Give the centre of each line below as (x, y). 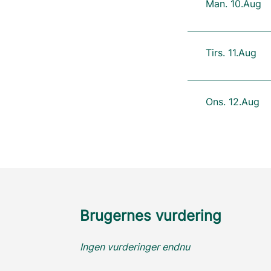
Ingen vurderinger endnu (135, 247)
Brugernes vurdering (151, 216)
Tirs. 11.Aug (231, 53)
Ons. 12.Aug (232, 102)
